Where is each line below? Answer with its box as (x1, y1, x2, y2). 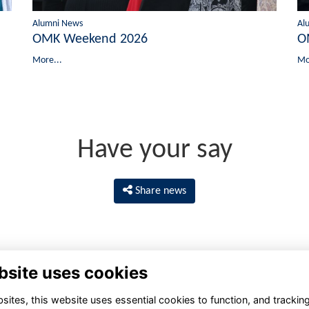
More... (32, 54, 62, 66)
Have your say (77, 136, 232, 164)
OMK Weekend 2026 (32, 32, 148, 46)
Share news (135, 185, 186, 197)
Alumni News (32, 18, 83, 29)
